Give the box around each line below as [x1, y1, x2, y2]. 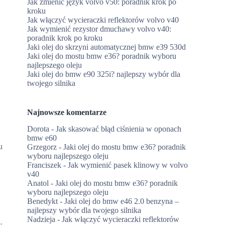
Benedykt [27, 196, 58, 205]
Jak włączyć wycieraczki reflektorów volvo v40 [27, 15, 179, 24]
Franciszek [27, 160, 62, 169]
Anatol [27, 178, 49, 187]
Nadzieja [27, 214, 56, 223]
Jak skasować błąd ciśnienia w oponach [56, 124, 182, 133]
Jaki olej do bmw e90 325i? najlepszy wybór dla [27, 69, 181, 78]
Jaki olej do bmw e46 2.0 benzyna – [64, 196, 179, 205]
